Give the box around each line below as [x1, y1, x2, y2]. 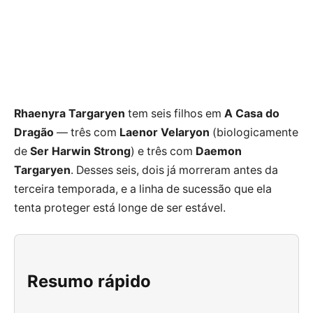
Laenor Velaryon [119, 125, 210, 139]
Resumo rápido [27, 270, 152, 291]
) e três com [131, 144, 196, 158]
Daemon [196, 144, 242, 158]
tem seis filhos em [125, 106, 224, 120]
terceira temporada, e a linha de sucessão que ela [14, 182, 272, 196]
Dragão [14, 125, 54, 139]
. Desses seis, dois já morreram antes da [71, 163, 278, 177]
